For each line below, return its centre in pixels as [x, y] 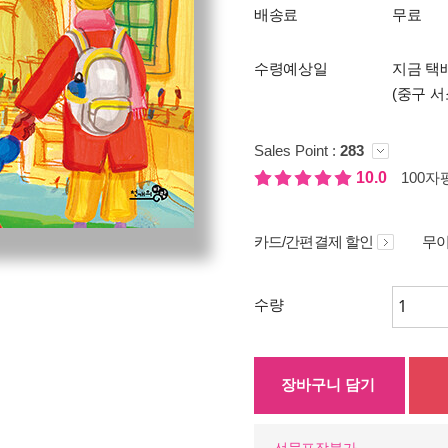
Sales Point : [297, 150]
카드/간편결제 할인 [313, 241]
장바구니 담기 [328, 384]
